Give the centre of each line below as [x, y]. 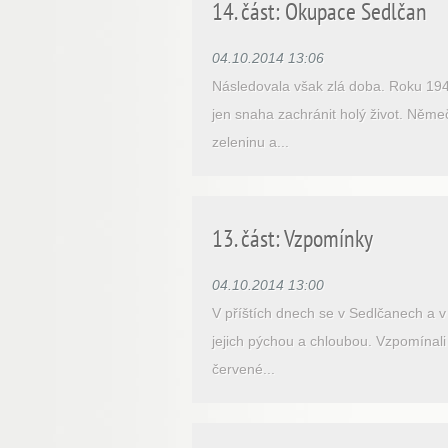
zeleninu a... [250, 142]
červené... [243, 369]
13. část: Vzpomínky [292, 238]
